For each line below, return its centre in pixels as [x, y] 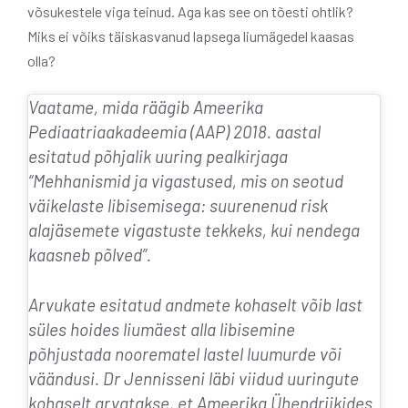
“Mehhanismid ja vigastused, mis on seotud [186, 180]
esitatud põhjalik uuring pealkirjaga [158, 156]
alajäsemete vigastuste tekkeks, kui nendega [194, 229]
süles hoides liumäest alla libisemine [162, 330]
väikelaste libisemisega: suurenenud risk [178, 205]
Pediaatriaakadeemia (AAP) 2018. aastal [174, 131]
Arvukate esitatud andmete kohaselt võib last [195, 305]
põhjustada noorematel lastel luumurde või [185, 354]
